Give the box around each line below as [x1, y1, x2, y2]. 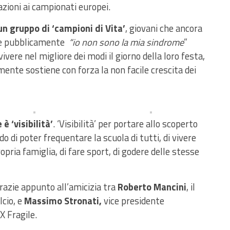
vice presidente [102, 194, 164, 208]
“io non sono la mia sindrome [69, 35, 184, 50]
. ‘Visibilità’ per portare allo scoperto [53, 117, 198, 131]
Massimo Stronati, [24, 194, 102, 208]
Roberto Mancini [116, 180, 186, 195]
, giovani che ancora [125, 21, 202, 36]
